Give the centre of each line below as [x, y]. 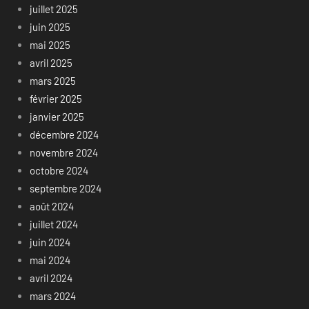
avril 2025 [51, 62]
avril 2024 [51, 278]
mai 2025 [50, 44]
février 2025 [56, 98]
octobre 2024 [59, 170]
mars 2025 [52, 80]
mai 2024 [50, 260]
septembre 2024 [65, 188]
